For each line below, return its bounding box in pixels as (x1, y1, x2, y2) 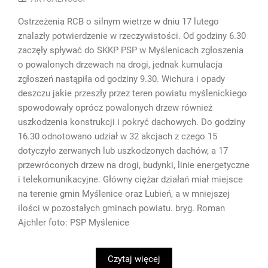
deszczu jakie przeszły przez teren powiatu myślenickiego (18, 88, 247, 99)
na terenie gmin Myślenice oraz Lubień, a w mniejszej (18, 188, 230, 200)
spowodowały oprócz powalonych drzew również (18, 102, 212, 114)
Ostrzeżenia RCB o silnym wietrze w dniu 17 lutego (18, 16, 219, 28)
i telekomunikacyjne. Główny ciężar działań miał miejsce (18, 174, 243, 185)
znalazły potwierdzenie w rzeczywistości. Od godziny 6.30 (18, 31, 246, 42)
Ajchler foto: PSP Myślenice (18, 217, 129, 229)
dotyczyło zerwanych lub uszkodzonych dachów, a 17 (18, 145, 228, 157)
